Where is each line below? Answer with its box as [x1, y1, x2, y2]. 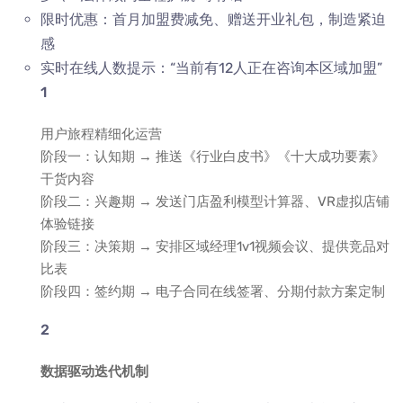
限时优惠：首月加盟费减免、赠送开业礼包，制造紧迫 [40, 11, 386, 28]
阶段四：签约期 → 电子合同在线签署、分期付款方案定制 [40, 283, 385, 300]
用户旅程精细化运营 [40, 126, 162, 142]
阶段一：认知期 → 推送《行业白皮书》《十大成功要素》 [40, 148, 385, 165]
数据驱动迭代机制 [40, 363, 148, 380]
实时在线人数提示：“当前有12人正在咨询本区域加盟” [40, 59, 382, 76]
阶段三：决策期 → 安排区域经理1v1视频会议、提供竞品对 [40, 238, 390, 255]
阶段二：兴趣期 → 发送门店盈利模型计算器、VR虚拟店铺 [40, 193, 390, 210]
